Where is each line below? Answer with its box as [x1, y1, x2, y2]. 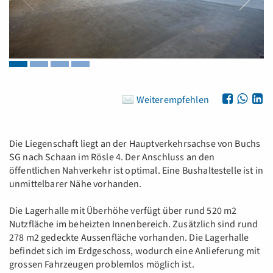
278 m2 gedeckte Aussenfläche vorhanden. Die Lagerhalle [9, 231, 249, 245]
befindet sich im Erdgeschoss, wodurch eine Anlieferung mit [9, 244, 260, 258]
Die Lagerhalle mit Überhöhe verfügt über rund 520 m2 [9, 204, 237, 218]
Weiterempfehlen [136, 93, 209, 107]
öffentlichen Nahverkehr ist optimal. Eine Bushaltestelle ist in [9, 164, 264, 178]
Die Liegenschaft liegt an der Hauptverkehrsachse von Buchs [9, 137, 261, 151]
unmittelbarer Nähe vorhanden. [9, 177, 142, 191]
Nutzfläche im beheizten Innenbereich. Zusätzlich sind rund [9, 218, 258, 232]
